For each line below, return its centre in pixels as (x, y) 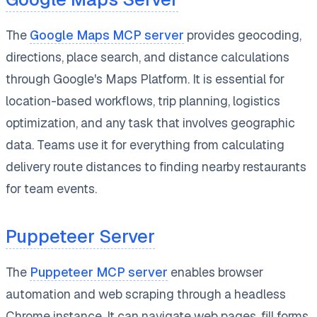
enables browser (215, 272)
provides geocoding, (243, 35)
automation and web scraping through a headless (146, 294)
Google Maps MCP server (107, 35)
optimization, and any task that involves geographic (150, 122)
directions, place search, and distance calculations (148, 57)
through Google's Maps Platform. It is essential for (145, 79)
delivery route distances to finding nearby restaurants (156, 166)
